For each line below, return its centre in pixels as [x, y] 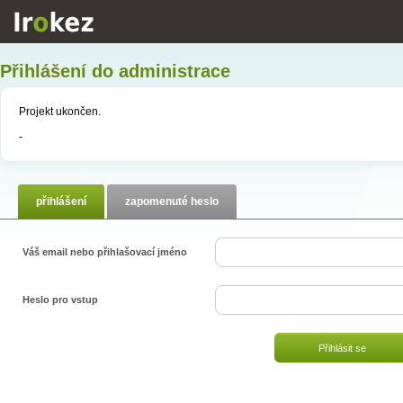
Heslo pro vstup [60, 300]
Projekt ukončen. [60, 112]
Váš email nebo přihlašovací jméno [105, 252]
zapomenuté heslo [172, 201]
